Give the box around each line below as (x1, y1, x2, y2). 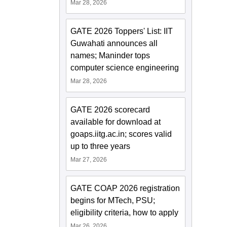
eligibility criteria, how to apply (70, 208, 178, 217)
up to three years (70, 142, 130, 150)
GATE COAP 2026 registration (70, 184, 180, 193)
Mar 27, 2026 (70, 156, 107, 163)
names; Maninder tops (70, 51, 150, 60)
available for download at (70, 118, 161, 126)
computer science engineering (70, 63, 179, 72)
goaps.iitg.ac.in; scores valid (70, 130, 172, 138)
